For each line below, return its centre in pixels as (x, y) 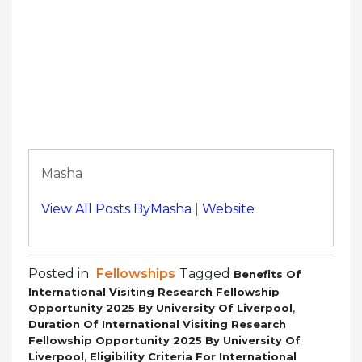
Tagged (206, 273)
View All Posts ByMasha (116, 208)
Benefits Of (267, 274)
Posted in (60, 273)
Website (228, 208)
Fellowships (136, 273)
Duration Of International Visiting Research (157, 324)
